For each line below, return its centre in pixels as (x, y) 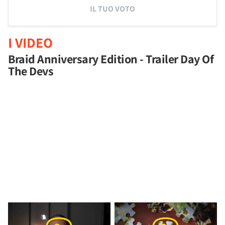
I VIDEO (30, 42)
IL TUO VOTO (113, 9)
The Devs (31, 71)
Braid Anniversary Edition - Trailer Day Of (111, 59)
